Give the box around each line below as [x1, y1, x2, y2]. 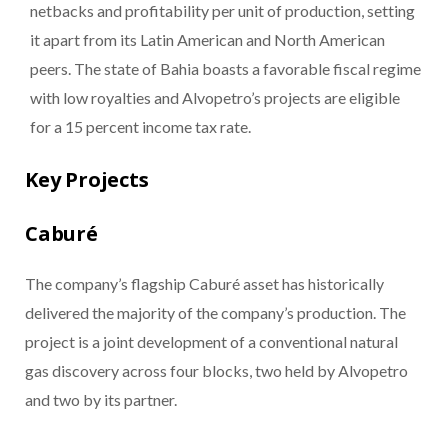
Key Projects [25, 166, 149, 194]
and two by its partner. [25, 390, 177, 410]
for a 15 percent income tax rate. [30, 117, 251, 137]
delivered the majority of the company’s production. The [25, 303, 406, 323]
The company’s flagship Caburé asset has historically [25, 274, 384, 294]
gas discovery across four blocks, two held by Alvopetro [25, 361, 408, 381]
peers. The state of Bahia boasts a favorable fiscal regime [30, 59, 421, 79]
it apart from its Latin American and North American [30, 30, 385, 50]
